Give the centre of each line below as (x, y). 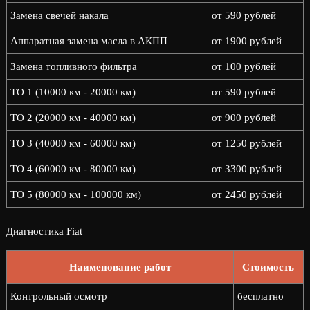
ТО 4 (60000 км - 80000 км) (73, 169)
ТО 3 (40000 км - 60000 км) (73, 143)
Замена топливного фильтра (73, 66)
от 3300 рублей (246, 169)
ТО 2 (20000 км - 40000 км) (73, 118)
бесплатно (260, 296)
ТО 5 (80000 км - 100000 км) (75, 194)
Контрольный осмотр (58, 296)
